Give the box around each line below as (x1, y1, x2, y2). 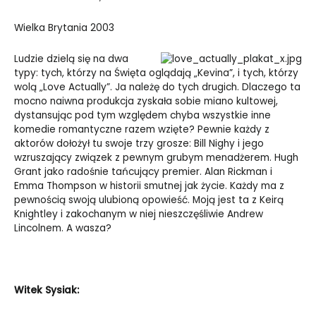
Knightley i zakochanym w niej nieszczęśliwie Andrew (14, 207, 263, 221)
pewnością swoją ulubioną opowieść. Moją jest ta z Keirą (14, 193, 284, 207)
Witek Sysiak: (14, 284, 79, 298)
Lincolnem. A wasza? (14, 221, 114, 236)
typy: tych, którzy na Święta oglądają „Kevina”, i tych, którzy (14, 66, 298, 80)
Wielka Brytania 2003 (14, 21, 114, 35)
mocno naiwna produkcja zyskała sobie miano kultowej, (14, 95, 278, 109)
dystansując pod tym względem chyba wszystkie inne (14, 109, 271, 123)
